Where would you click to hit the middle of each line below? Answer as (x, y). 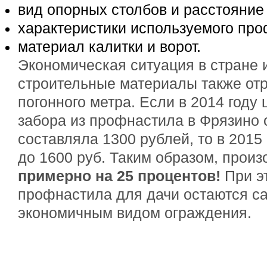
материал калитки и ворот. (109, 47)
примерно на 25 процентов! (119, 176)
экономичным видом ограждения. (135, 213)
